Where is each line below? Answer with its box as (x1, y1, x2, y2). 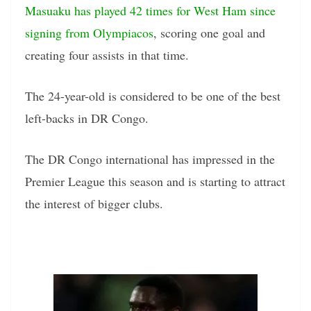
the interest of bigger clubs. (25, 195, 163, 212)
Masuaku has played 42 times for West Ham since (25, 2, 276, 19)
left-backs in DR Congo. (25, 110, 149, 127)
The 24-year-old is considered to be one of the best (25, 87, 280, 105)
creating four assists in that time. (25, 47, 189, 64)
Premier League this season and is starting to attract (25, 173, 285, 190)
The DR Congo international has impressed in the (25, 151, 275, 168)
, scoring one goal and (153, 24, 265, 42)
